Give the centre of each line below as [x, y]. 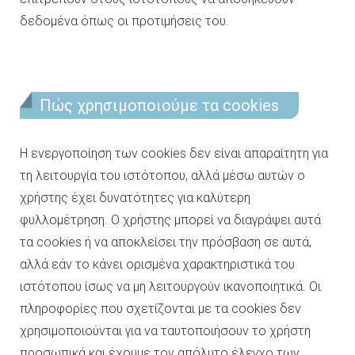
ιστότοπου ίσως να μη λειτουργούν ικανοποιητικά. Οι [170, 286]
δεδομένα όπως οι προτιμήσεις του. [124, 21]
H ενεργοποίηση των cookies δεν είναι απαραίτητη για [174, 153]
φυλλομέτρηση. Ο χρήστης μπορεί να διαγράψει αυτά [170, 220]
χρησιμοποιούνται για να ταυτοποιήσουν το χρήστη [165, 331]
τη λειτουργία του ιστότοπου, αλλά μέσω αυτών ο [162, 176]
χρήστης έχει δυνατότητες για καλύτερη [135, 198]
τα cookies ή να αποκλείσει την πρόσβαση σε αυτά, [166, 242]
